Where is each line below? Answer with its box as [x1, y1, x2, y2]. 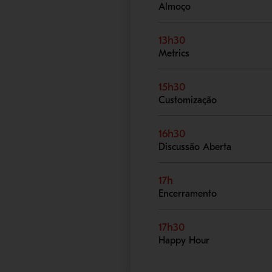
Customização [158, 95, 217, 106]
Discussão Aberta [158, 141, 232, 153]
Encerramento [158, 188, 217, 200]
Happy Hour [158, 235, 210, 246]
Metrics [158, 48, 190, 59]
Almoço [158, 1, 191, 13]
